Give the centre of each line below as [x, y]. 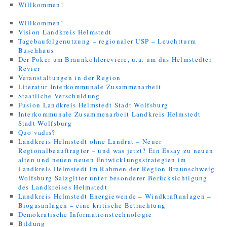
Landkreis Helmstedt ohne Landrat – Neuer [90, 141]
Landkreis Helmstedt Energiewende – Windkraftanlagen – [115, 196]
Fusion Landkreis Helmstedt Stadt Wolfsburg [93, 105]
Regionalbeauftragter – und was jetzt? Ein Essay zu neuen [116, 150]
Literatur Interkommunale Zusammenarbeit [90, 87]
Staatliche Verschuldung [59, 96]
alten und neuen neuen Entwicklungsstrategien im [102, 160]
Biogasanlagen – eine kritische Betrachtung [92, 205]
